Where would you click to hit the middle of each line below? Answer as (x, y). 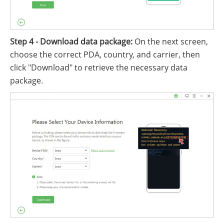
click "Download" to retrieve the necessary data (99, 68)
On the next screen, (170, 42)
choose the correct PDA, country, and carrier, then (105, 55)
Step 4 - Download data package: (71, 42)
